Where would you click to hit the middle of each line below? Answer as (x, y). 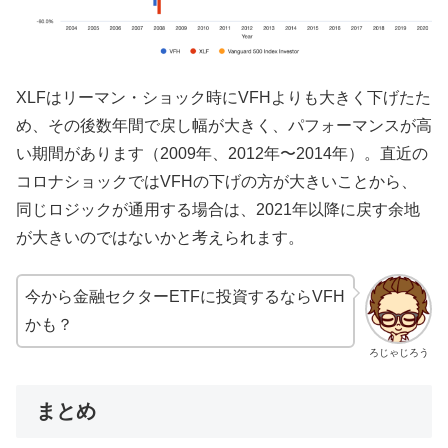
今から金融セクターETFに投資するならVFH (185, 297)
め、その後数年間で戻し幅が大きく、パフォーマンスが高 (224, 125)
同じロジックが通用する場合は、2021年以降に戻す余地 (218, 209)
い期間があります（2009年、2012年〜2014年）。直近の (222, 153)
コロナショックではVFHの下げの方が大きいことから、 (216, 181)
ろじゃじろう (398, 353)
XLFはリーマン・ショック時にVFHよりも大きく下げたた (223, 97)
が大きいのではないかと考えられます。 (160, 237)
